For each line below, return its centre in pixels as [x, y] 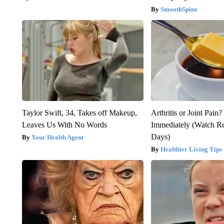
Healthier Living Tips [191, 149]
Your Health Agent [57, 137]
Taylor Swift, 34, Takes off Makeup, [79, 113]
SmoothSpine [179, 9]
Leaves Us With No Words [64, 125]
